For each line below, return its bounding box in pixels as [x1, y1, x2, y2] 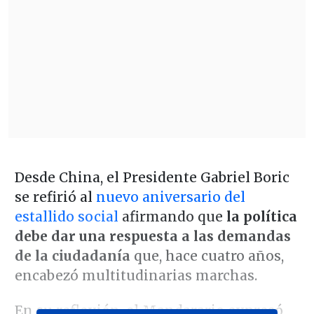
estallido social [14, 207, 118, 225]
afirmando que [118, 207, 223, 225]
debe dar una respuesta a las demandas [14, 227, 291, 245]
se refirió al [14, 188, 96, 205]
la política [222, 207, 297, 225]
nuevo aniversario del [95, 188, 245, 205]
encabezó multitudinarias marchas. [14, 266, 257, 284]
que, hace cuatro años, [130, 247, 284, 264]
